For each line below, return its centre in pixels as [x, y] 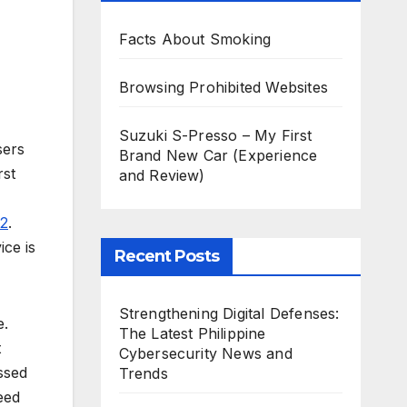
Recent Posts [166, 256]
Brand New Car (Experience [218, 155]
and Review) [162, 175]
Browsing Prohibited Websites [223, 87]
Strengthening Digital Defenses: [229, 313]
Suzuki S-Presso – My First [215, 135]
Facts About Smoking [195, 39]
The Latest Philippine [192, 333]
